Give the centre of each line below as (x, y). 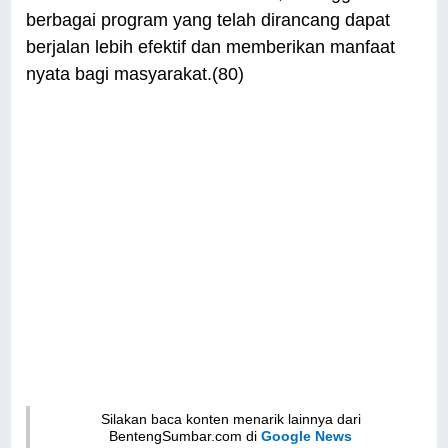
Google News (307, 436)
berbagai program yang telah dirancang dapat (208, 20)
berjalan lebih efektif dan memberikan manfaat (211, 47)
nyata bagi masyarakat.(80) (135, 74)
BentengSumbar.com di (185, 436)
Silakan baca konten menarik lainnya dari (230, 419)
